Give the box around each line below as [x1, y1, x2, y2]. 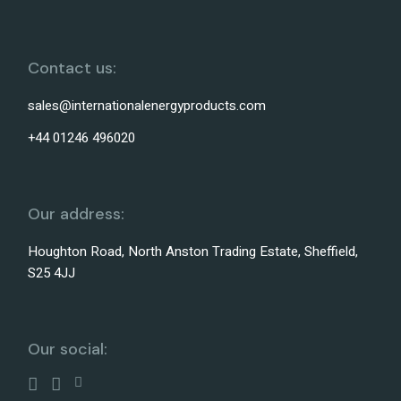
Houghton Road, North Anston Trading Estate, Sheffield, [28, 242, 359, 262]
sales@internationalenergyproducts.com [28, 96, 267, 116]
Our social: [28, 338, 108, 361]
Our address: [28, 203, 125, 226]
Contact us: [28, 57, 117, 80]
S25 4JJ [28, 263, 76, 284]
